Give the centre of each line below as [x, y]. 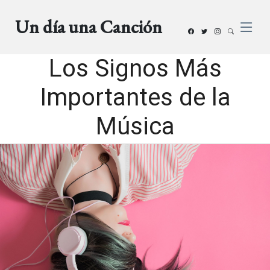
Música [135, 126]
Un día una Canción [89, 27]
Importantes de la [135, 97]
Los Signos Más [135, 68]
